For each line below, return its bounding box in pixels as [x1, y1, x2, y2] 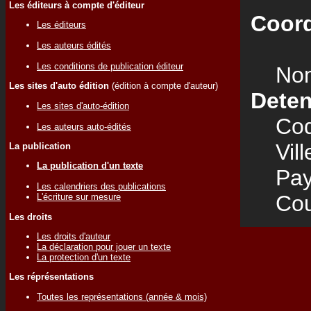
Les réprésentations [9, 271, 94, 283]
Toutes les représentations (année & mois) [37, 291, 207, 302]
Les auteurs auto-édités [37, 121, 131, 132]
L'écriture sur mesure [37, 192, 121, 203]
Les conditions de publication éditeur [37, 60, 183, 72]
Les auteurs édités [37, 40, 111, 51]
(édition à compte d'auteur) [109, 81, 218, 92]
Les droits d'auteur [37, 230, 110, 242]
